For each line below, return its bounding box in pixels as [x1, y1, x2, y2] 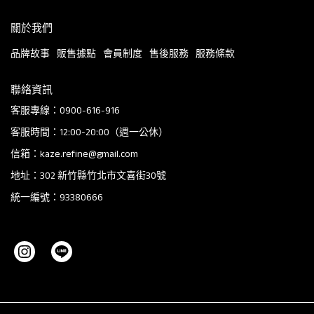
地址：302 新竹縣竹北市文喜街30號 [11, 169, 166, 181]
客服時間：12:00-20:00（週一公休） [11, 125, 168, 137]
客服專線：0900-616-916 [11, 104, 120, 116]
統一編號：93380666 [11, 191, 103, 203]
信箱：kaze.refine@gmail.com [11, 147, 138, 159]
